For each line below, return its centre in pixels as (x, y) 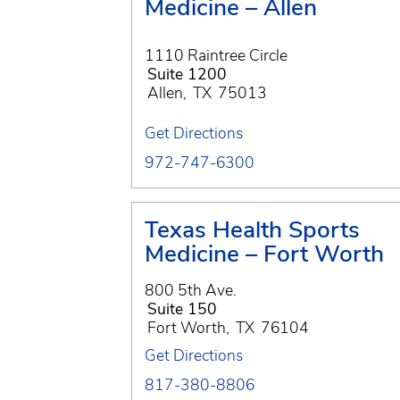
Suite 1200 (187, 75)
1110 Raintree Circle (216, 56)
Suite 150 (182, 308)
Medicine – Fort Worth (264, 253)
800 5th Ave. (191, 290)
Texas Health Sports (252, 229)
